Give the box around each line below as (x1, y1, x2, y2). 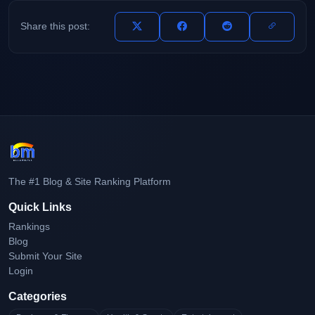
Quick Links (8, 200, 72, 213)
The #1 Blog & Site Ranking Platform (8, 176, 171, 187)
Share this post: (20, 21, 90, 32)
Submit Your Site (8, 250, 82, 262)
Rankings (8, 221, 50, 232)
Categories (8, 290, 67, 302)
